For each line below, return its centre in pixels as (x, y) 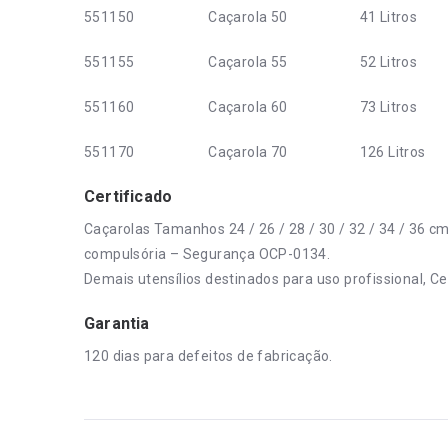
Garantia (117, 323)
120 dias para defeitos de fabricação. (208, 356)
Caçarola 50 (248, 17)
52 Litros (388, 62)
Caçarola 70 (248, 152)
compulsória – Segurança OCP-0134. (207, 254)
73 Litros (388, 107)
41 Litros (388, 17)
